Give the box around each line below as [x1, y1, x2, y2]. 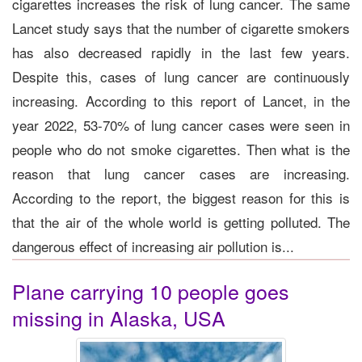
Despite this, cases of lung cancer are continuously [12, 65, 350, 86]
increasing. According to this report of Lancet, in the [12, 90, 350, 111]
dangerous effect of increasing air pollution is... [12, 235, 294, 256]
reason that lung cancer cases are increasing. [12, 162, 350, 183]
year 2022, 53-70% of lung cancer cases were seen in [12, 114, 350, 135]
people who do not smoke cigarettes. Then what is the [12, 138, 350, 159]
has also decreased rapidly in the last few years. [12, 41, 350, 62]
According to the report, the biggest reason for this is [12, 187, 350, 208]
